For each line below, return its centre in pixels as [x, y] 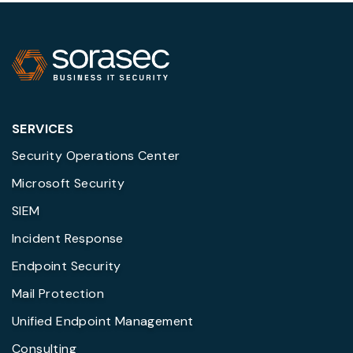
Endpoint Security [67, 266]
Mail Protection [58, 294]
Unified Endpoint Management [103, 321]
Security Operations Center [96, 156]
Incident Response [68, 239]
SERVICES [43, 129]
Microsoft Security [69, 184]
